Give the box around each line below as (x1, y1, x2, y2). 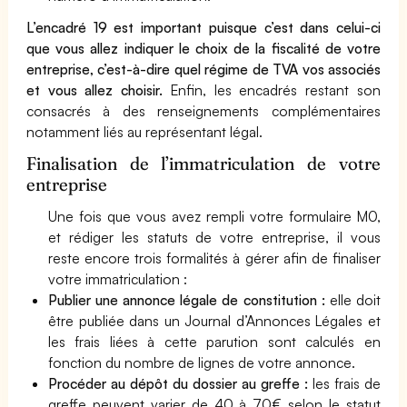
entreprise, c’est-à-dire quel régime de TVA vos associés (26, 60, 381, 78)
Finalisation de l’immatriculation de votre (26, 153, 381, 174)
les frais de (308, 374, 381, 392)
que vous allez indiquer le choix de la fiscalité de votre (26, 39, 381, 57)
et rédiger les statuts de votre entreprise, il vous (48, 228, 381, 246)
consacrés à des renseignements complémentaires (26, 102, 381, 120)
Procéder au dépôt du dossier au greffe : (48, 374, 308, 392)
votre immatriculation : (48, 270, 188, 288)
